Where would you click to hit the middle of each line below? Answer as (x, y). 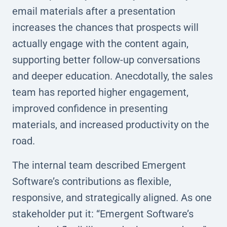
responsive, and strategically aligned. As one (112, 197)
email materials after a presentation (94, 11)
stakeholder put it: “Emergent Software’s (103, 214)
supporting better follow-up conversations (106, 60)
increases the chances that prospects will (105, 27)
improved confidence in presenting (90, 108)
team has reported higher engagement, (100, 92)
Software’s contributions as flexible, (92, 181)
